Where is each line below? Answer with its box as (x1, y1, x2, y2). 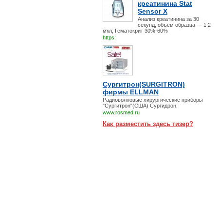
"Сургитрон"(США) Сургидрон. (103, 103, 178, 109)
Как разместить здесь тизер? (103, 120, 193, 127)
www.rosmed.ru (103, 109, 140, 115)
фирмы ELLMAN (103, 88, 159, 96)
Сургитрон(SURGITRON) (103, 80, 185, 88)
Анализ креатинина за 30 (138, 16, 199, 22)
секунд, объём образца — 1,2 (138, 22, 211, 28)
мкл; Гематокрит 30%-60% (103, 28, 168, 34)
